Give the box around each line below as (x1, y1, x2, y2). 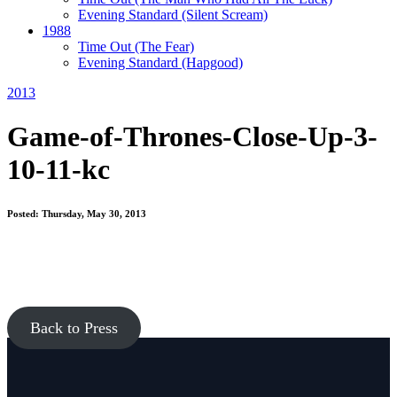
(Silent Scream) (182, 7, 268, 23)
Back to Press (29, 318, 118, 337)
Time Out (78, 39, 135, 55)
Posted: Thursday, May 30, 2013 (7, 207, 146, 219)
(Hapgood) (182, 55, 243, 71)
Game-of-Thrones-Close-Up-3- (7, 120, 378, 152)
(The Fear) (135, 39, 194, 55)
